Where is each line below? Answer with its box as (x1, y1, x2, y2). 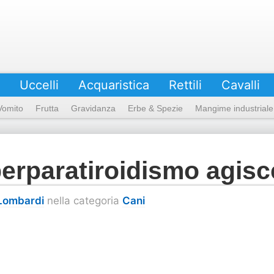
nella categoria (44, 194, 122, 207)
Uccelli (20, 78, 59, 92)
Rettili (169, 78, 202, 92)
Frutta (35, 103, 59, 113)
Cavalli (221, 78, 260, 92)
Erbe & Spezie (128, 103, 183, 113)
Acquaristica (78, 78, 149, 92)
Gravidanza (71, 103, 116, 113)
